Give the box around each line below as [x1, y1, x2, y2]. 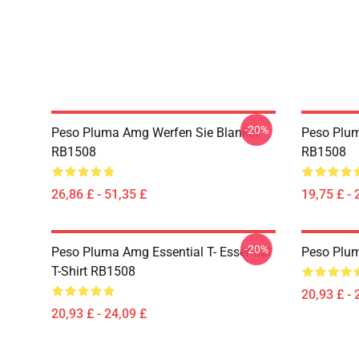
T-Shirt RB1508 [51, 264, 135, 279]
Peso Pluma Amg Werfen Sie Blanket [51, 125, 259, 140]
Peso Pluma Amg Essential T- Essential [51, 244, 271, 260]
